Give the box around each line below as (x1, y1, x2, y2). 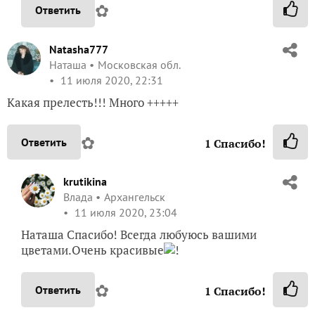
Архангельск (104, 190, 165, 205)
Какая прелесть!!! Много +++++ (7, 94, 179, 111)
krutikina (63, 174, 107, 189)
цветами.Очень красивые (21, 242, 164, 259)
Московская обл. (98, 58, 180, 72)
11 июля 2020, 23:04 (72, 205, 177, 220)
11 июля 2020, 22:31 (58, 73, 163, 88)
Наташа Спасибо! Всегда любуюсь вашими (21, 226, 257, 243)
